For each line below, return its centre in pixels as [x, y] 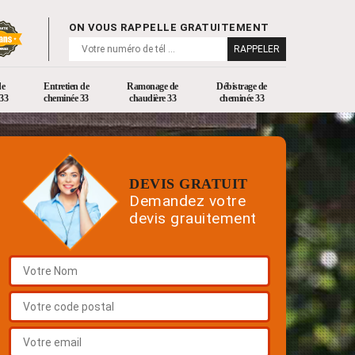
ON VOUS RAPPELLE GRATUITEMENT [169, 27]
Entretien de [66, 86]
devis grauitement [193, 219]
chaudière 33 [153, 98]
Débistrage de [242, 86]
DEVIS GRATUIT [189, 184]
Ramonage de [153, 86]
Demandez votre [187, 201]
